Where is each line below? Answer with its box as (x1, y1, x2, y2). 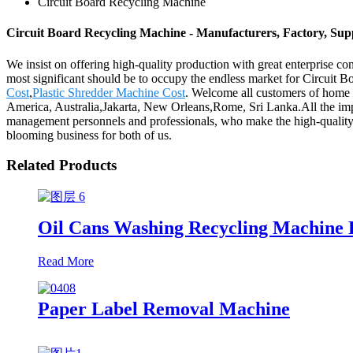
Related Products (6, 157, 117, 174)
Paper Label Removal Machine (38, 298, 290, 319)
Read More (38, 254, 94, 268)
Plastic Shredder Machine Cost (32, 85, 185, 99)
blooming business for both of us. (6, 128, 172, 142)
